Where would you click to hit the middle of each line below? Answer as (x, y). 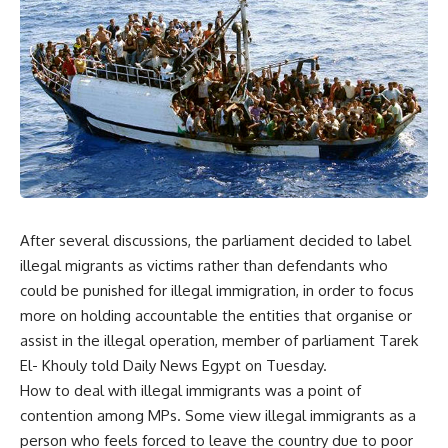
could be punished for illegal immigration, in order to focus (217, 291)
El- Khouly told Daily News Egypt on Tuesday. (173, 366)
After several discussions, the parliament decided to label (215, 241)
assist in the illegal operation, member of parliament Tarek (219, 341)
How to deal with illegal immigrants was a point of (190, 391)
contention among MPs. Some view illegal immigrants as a (218, 416)
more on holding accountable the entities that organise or (216, 316)
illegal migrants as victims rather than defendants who (204, 266)
